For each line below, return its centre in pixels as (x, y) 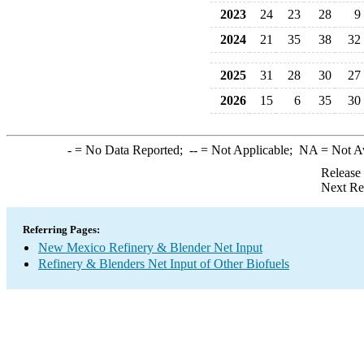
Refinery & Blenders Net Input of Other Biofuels (164, 264)
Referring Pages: (61, 230)
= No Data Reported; (130, 150)
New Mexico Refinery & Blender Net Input (150, 247)
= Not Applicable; (248, 150)
